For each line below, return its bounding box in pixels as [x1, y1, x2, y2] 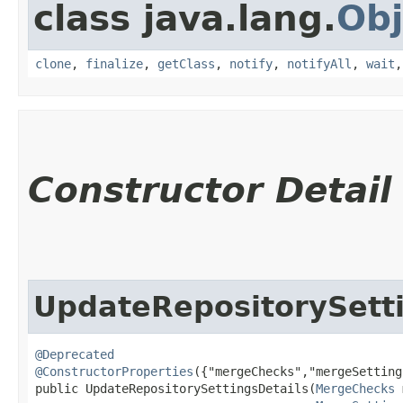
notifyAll [287, 56, 352, 71]
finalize [85, 56, 143, 71]
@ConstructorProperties [35, 363, 193, 379]
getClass [157, 56, 215, 71]
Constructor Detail [28, 169, 391, 210]
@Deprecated [35, 346, 114, 362]
